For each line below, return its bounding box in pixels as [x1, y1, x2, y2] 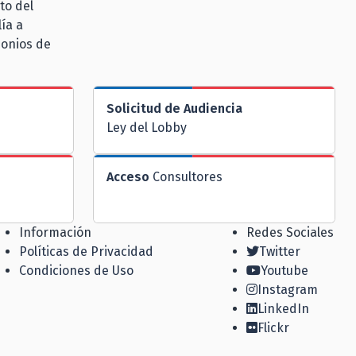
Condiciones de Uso [18, 262, 133, 278]
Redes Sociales [246, 224, 334, 240]
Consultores [149, 169, 222, 185]
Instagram [257, 281, 318, 297]
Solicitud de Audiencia [106, 100, 242, 116]
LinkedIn [257, 300, 309, 316]
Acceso [106, 169, 149, 185]
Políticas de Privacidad [18, 243, 153, 259]
